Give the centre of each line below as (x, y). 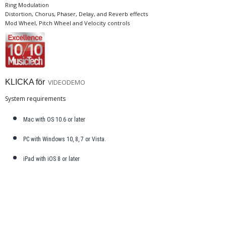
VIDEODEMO (67, 82)
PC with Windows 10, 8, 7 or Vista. (65, 139)
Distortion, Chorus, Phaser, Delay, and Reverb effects (76, 14)
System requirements (35, 98)
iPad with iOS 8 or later (52, 159)
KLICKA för (25, 82)
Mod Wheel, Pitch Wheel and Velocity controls (67, 23)
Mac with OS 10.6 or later (54, 119)
